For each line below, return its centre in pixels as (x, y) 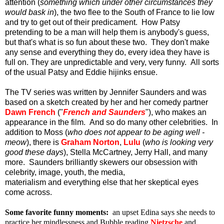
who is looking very (179, 142)
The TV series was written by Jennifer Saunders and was (106, 92)
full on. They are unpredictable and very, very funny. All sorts (112, 62)
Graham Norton (90, 142)
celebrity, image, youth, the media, (65, 172)
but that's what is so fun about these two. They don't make (107, 42)
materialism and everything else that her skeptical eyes (102, 182)
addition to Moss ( (36, 132)
